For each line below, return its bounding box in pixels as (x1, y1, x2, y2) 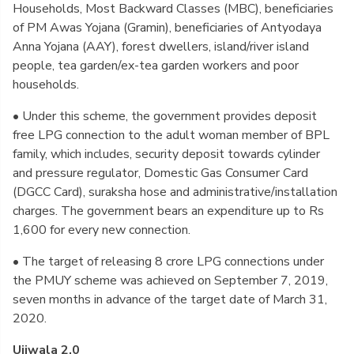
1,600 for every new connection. (13, 221, 197, 239)
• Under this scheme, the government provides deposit (13, 107, 317, 125)
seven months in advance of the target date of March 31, (13, 291, 327, 308)
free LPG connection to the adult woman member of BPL (13, 126, 330, 144)
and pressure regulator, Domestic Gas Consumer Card (13, 164, 308, 182)
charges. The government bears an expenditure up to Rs (13, 202, 324, 220)
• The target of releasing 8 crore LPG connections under (13, 253, 324, 270)
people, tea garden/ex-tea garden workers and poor (13, 57, 299, 74)
